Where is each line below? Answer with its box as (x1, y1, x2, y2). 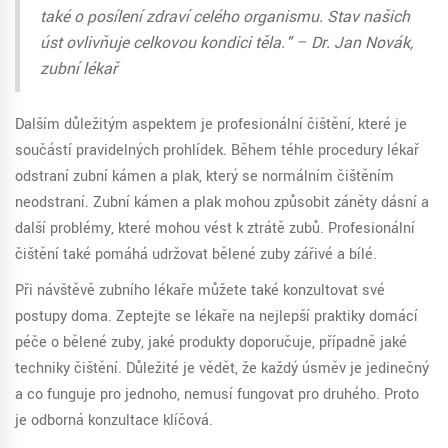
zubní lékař (40, 58, 117, 81)
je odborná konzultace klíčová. (15, 410, 213, 432)
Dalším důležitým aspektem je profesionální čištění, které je (15, 114, 407, 136)
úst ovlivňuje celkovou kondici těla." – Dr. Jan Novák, (40, 32, 413, 55)
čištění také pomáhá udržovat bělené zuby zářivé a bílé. (15, 244, 377, 266)
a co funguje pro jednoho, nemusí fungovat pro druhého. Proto (15, 384, 419, 406)
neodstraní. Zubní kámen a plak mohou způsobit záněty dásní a (15, 192, 429, 214)
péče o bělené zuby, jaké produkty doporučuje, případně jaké (15, 332, 407, 354)
